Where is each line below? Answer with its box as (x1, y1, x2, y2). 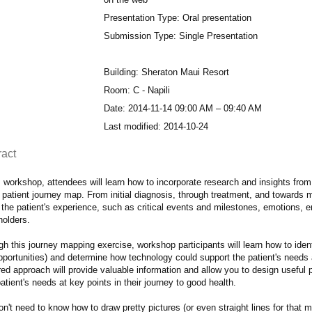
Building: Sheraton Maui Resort (103, 66, 229, 77)
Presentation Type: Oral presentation (103, 12, 251, 23)
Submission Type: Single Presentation (103, 30, 258, 41)
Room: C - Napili (103, 84, 170, 95)
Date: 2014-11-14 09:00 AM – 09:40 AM (103, 102, 262, 114)
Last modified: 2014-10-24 (103, 120, 208, 132)
